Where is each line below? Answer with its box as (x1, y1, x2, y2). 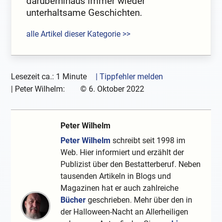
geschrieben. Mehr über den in (86, 195, 193, 205)
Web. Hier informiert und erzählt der (60, 148, 184, 158)
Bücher (60, 195, 86, 205)
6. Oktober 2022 (89, 84, 144, 94)
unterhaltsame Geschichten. (26, 7, 143, 19)
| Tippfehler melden (96, 72, 164, 82)
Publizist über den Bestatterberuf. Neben (60, 160, 201, 169)
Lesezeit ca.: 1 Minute (11, 72, 87, 82)
